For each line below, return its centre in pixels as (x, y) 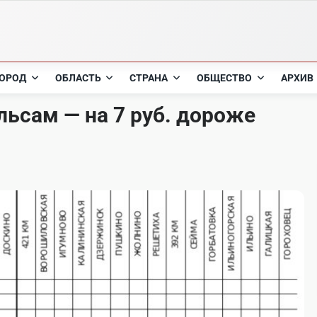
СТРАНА (149, 78)
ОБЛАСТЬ (78, 78)
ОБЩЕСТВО (225, 78)
